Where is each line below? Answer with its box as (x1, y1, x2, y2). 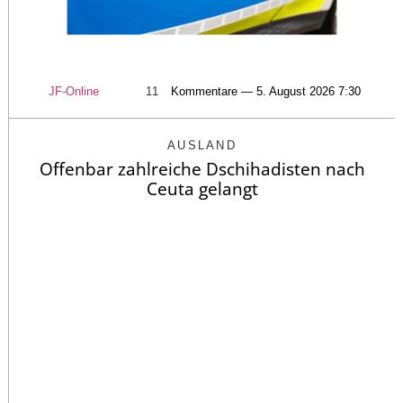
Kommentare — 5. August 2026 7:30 (170, 85, 361, 99)
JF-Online (48, 85, 99, 99)
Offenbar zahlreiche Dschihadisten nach (39, 157, 365, 182)
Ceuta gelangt (146, 177, 258, 201)
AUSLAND (166, 139, 237, 153)
